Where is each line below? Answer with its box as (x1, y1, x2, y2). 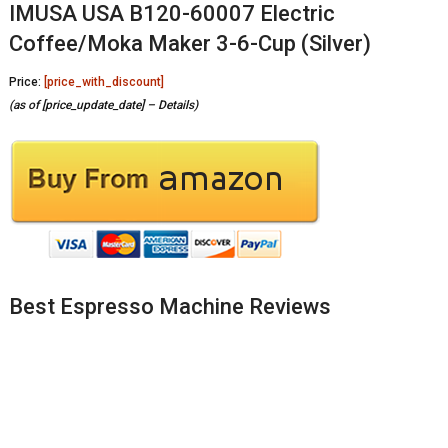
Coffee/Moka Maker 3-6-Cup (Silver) (8, 31, 371, 57)
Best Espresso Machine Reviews (8, 294, 331, 320)
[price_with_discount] (43, 75, 164, 90)
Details (157, 98, 194, 113)
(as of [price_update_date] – (8, 98, 158, 113)
